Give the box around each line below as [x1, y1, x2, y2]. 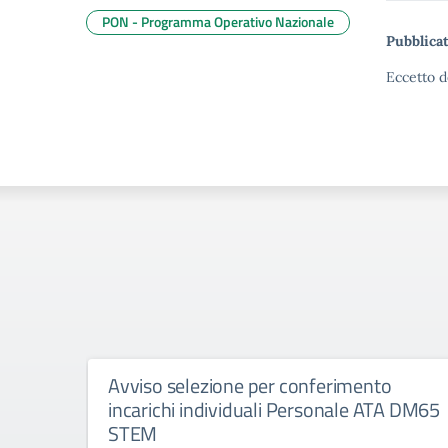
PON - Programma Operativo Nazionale [102, 11, 334, 32]
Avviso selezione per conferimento [108, 370, 392, 401]
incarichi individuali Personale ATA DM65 [108, 394, 440, 425]
